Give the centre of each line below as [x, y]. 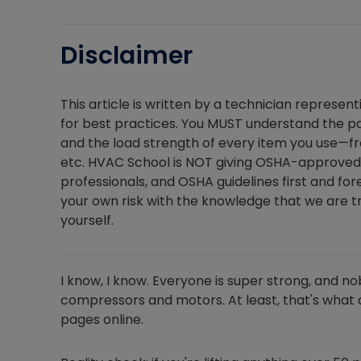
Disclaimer [127, 56]
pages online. [102, 320]
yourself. [87, 221]
